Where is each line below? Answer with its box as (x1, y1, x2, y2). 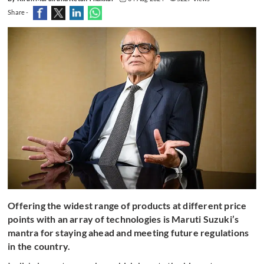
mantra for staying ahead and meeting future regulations (8, 227, 249, 239)
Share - (8, 8, 29, 16)
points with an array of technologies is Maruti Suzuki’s (8, 213, 239, 225)
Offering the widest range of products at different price (8, 200, 247, 212)
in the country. (8, 240, 72, 252)
